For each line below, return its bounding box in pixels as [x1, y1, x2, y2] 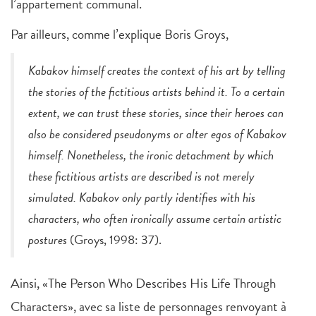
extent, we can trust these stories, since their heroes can [28, 103, 284, 123]
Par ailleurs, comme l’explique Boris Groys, [11, 24, 229, 45]
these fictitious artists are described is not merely [28, 166, 255, 186]
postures [28, 230, 67, 250]
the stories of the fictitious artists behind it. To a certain [28, 82, 285, 102]
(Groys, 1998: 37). [67, 230, 162, 250]
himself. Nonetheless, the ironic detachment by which [28, 145, 274, 165]
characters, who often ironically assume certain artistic [28, 209, 281, 229]
